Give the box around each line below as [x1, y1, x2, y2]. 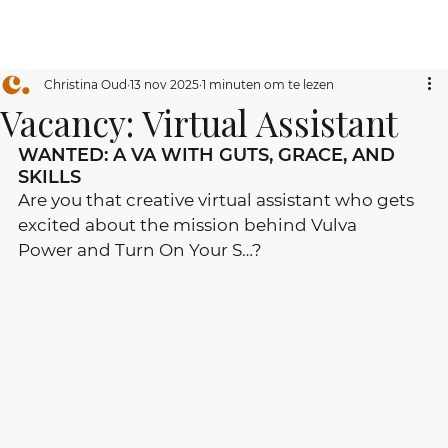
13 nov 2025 [130, 77, 199, 92]
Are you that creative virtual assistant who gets [18, 190, 418, 210]
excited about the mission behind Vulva [18, 215, 361, 235]
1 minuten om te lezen [202, 77, 334, 92]
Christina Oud [44, 77, 127, 92]
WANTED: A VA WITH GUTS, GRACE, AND [18, 144, 400, 166]
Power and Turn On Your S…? [18, 240, 262, 260]
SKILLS [18, 166, 81, 188]
